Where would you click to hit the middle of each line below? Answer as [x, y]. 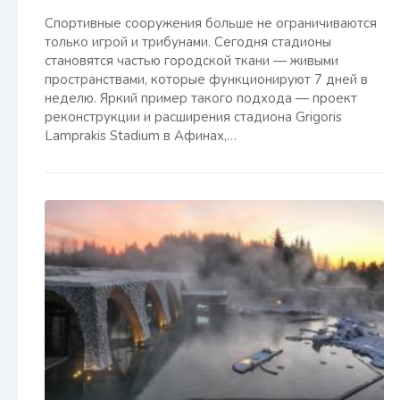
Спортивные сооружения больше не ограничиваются [211, 23]
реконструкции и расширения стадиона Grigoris [193, 117]
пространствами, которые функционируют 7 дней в [206, 79]
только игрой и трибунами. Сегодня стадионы [188, 42]
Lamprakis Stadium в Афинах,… [141, 136]
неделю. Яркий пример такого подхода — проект [201, 98]
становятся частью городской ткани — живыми [192, 61]
